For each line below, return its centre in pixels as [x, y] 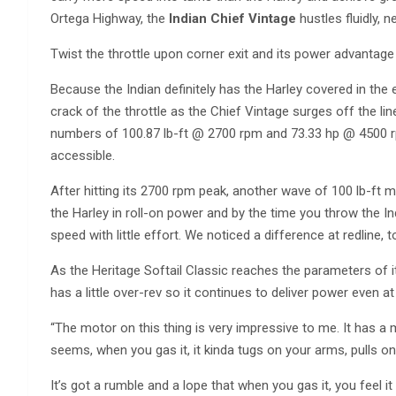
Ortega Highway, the [110, 19]
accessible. [83, 156]
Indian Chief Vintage [232, 19]
